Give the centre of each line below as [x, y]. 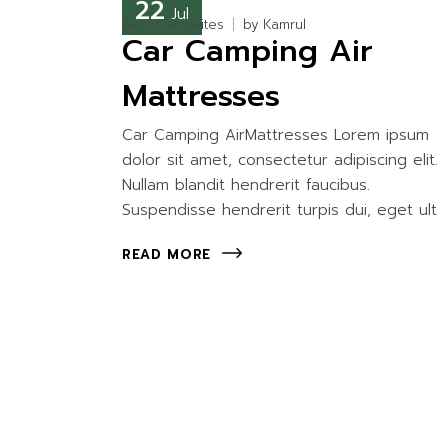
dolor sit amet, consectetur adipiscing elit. [280, 160]
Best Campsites [173, 25]
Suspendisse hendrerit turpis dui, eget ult [279, 210]
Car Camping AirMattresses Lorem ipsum [275, 135]
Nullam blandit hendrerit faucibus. [246, 185]
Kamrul [284, 25]
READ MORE [166, 254]
